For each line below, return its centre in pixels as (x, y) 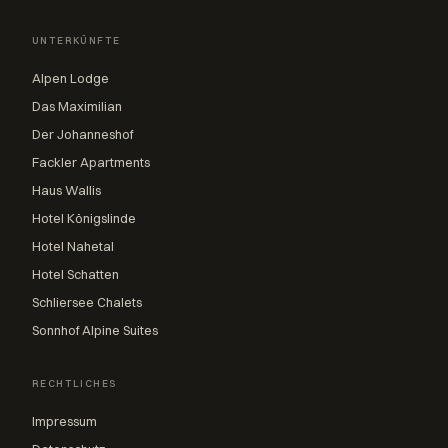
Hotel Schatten (75, 274)
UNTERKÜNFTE (76, 40)
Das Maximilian (77, 106)
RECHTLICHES (74, 383)
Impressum (64, 421)
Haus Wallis (66, 190)
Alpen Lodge (70, 78)
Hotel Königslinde (84, 218)
